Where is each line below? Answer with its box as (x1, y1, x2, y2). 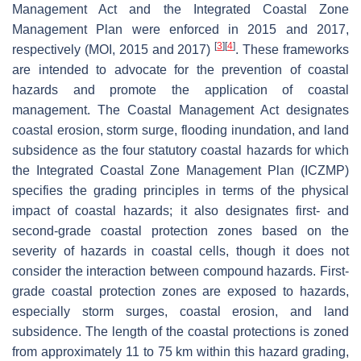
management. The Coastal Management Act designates (12, 102, 349, 117)
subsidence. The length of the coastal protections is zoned (12, 324, 349, 338)
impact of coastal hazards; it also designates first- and (12, 203, 349, 218)
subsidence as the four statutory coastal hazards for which (12, 143, 349, 157)
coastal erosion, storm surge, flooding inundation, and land (12, 122, 349, 137)
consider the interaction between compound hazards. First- (12, 263, 349, 278)
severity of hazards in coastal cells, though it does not (12, 243, 349, 258)
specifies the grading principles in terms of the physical (12, 183, 349, 197)
